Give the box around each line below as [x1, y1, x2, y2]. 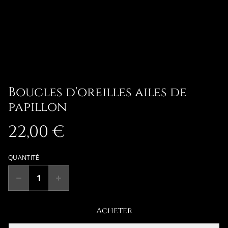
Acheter [96, 205, 132, 216]
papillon [8, 99, 67, 116]
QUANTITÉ [8, 153, 40, 162]
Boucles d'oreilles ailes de [8, 84, 187, 101]
